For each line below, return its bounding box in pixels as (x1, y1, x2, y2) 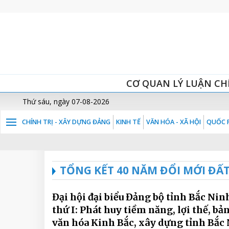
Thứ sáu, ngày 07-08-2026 (22, 97, 109, 106)
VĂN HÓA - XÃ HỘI (146, 118, 201, 126)
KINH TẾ (116, 118, 141, 126)
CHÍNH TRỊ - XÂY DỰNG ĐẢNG (22, 118, 110, 126)
